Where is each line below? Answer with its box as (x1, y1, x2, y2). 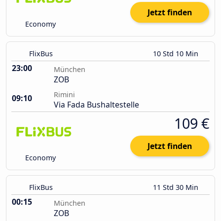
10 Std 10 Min (153, 49, 200, 59)
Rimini (54, 90, 75, 100)
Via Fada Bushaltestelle (54, 99, 139, 110)
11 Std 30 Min (153, 183, 200, 192)
